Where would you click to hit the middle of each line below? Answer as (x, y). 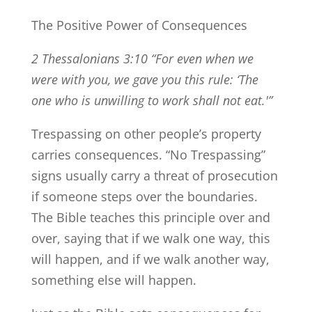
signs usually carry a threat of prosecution (154, 175)
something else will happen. (114, 280)
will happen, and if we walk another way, (150, 259)
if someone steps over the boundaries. (144, 196)
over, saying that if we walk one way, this (150, 238)
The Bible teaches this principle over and (150, 217)
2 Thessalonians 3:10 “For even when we (142, 58)
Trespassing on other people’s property (146, 133)
